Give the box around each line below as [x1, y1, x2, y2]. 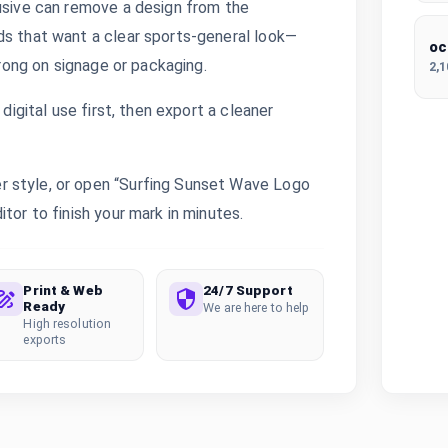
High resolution [23, 316, 112, 331]
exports [23, 332, 67, 347]
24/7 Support [203, 282, 293, 298]
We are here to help [203, 300, 310, 315]
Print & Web [23, 282, 103, 298]
